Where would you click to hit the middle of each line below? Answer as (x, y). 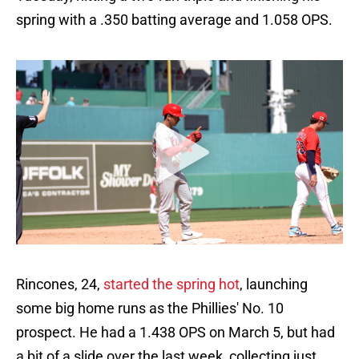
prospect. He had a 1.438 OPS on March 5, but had (175, 333)
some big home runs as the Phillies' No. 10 (150, 309)
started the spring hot (171, 284)
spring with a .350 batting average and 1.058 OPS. (174, 20)
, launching (274, 284)
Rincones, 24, (60, 284)
